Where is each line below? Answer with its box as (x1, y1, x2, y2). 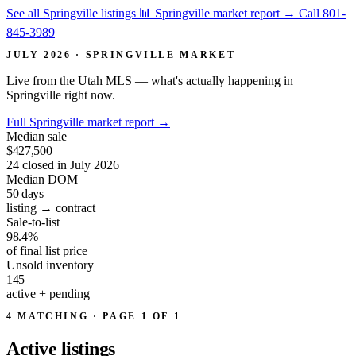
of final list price (6, 243, 87, 257)
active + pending (6, 286, 90, 300)
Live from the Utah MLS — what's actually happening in (6, 73, 293, 87)
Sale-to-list (6, 215, 60, 229)
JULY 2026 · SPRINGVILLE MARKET (6, 48, 236, 60)
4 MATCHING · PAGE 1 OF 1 (6, 310, 181, 322)
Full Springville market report (6, 114, 157, 129)
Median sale (6, 129, 67, 143)
